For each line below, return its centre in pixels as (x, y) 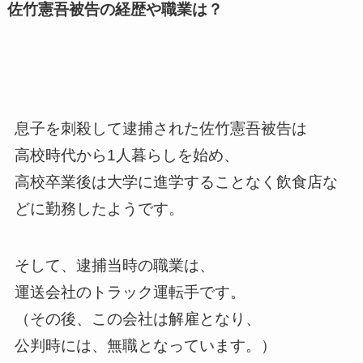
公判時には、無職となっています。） (145, 346)
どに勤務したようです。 (99, 208)
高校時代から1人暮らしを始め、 (126, 155)
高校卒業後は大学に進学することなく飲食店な (176, 181)
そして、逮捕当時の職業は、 (114, 266)
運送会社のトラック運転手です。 (130, 293)
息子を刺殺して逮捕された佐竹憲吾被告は (160, 128)
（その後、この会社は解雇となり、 (137, 319)
